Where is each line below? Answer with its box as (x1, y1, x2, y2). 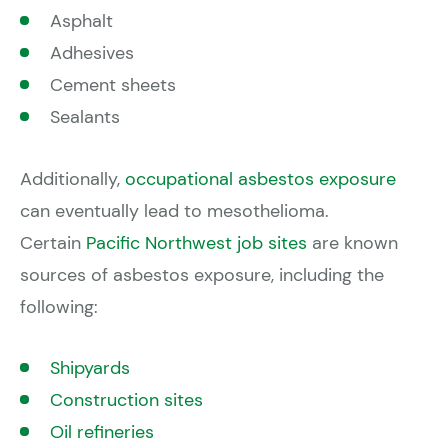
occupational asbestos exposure (125, 167, 396, 192)
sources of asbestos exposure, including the (20, 263, 384, 288)
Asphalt (50, 9, 113, 34)
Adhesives (50, 41, 134, 66)
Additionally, (20, 167, 125, 192)
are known (307, 231, 398, 256)
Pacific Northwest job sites (86, 231, 307, 256)
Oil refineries (50, 419, 154, 444)
